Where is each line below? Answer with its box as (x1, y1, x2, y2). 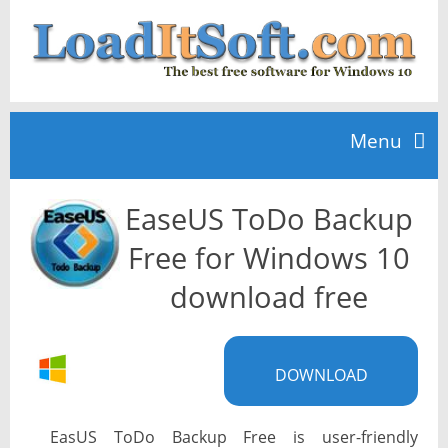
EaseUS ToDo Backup (125, 199, 413, 239)
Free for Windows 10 (128, 238, 410, 278)
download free (170, 277, 368, 317)
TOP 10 (20, 272, 73, 295)
